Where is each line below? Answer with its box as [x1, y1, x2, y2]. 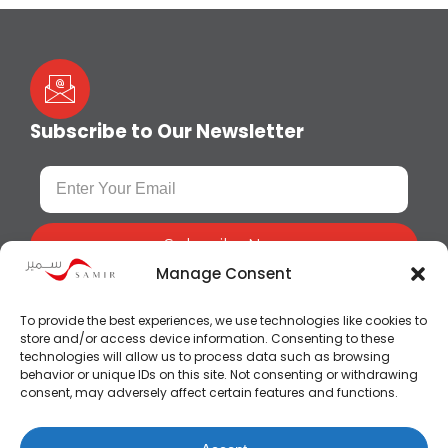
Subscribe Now [163, 236, 285, 256]
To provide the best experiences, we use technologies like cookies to [20, 312, 427, 329]
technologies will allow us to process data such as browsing [20, 348, 390, 365]
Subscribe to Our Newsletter [30, 117, 304, 145]
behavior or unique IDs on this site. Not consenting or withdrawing [20, 366, 418, 383]
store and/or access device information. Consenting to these [20, 330, 394, 347]
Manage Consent [156, 263, 292, 285]
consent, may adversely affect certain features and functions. [20, 384, 398, 401]
